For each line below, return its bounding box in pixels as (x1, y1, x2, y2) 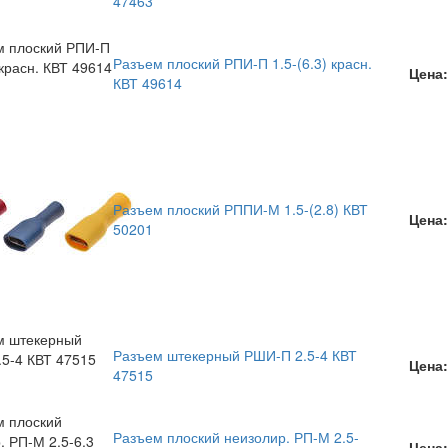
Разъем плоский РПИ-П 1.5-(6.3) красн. (113, 53, 372, 73)
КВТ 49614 (113, 73, 182, 93)
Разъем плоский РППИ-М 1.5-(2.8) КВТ (113, 199, 368, 219)
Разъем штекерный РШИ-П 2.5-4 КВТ (113, 345, 357, 365)
